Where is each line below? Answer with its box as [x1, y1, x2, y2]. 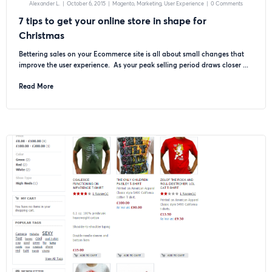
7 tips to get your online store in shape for [19, 14, 206, 27]
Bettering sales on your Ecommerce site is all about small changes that [19, 49, 244, 58]
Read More [19, 81, 53, 90]
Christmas [19, 29, 64, 41]
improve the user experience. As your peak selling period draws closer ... [19, 60, 248, 69]
